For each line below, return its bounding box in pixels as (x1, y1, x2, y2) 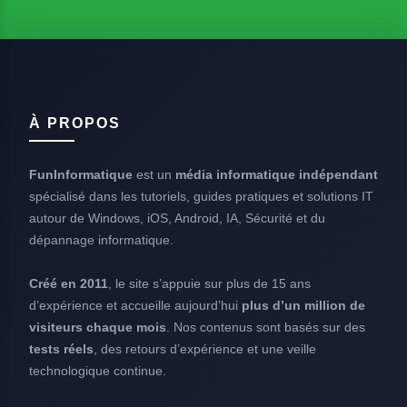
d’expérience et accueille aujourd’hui (29, 297, 242, 313)
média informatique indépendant (175, 166, 378, 182)
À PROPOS (29, 114, 121, 131)
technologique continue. (29, 362, 166, 378)
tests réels (29, 341, 94, 356)
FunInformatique (29, 166, 133, 182)
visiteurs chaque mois (29, 319, 166, 334)
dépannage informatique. (29, 232, 174, 247)
